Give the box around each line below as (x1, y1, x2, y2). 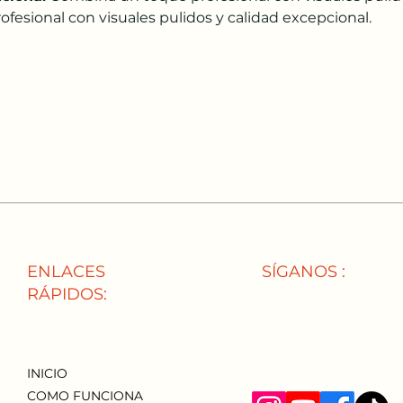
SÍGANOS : (262, 262, 345, 282)
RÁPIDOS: (27, 284, 107, 304)
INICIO (27, 365, 67, 381)
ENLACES (27, 262, 105, 282)
